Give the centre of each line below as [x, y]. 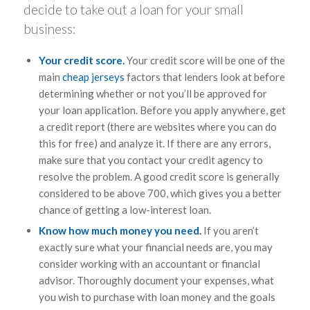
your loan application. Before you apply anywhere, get [162, 110]
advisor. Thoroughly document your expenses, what [156, 280]
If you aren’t [230, 230]
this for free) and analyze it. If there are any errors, [154, 143]
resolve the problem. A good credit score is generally [159, 176]
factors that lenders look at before [204, 76]
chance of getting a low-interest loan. [125, 209]
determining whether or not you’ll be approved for [153, 93]
